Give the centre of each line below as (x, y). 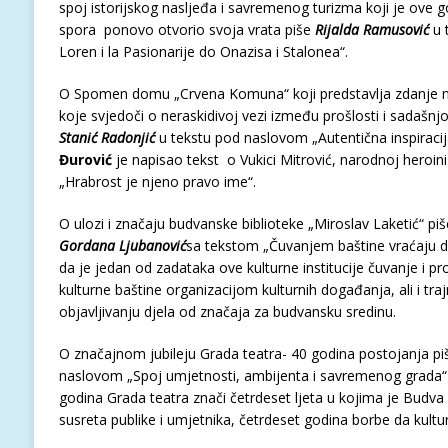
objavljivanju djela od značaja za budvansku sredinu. (227, 311)
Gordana (86, 245)
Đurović (87, 159)
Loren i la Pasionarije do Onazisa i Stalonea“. (203, 51)
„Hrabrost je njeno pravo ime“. (157, 181)
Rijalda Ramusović (371, 29)
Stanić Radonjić (106, 137)
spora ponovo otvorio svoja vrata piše (186, 29)
